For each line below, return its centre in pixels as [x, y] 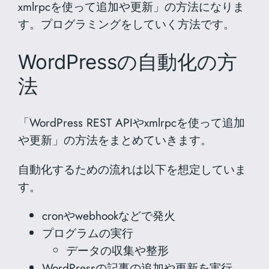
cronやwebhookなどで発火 [109, 215]
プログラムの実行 [88, 233]
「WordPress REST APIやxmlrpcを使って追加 [132, 123]
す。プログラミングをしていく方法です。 [127, 24]
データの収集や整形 [118, 250]
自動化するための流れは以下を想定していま [132, 169]
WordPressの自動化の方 [128, 62]
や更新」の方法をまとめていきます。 [115, 140]
